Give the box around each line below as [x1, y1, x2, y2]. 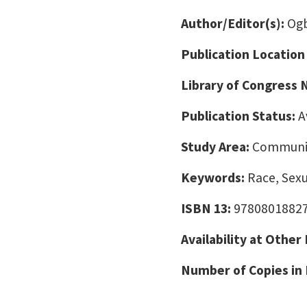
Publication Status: [181, 108, 298, 124]
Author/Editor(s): [181, 15, 287, 32]
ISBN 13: [181, 200, 234, 217]
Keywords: [181, 169, 247, 186]
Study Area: [181, 138, 252, 155]
